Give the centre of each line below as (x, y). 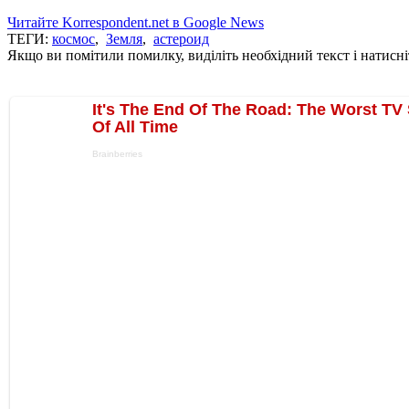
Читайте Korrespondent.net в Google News (136, 22)
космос (73, 38)
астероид (181, 38)
